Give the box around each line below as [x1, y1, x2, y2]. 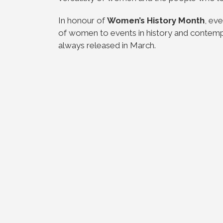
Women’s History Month [107, 15, 205, 25]
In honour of [58, 15, 107, 25]
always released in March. [58, 40, 156, 50]
